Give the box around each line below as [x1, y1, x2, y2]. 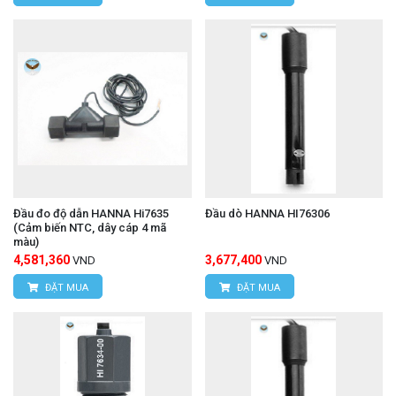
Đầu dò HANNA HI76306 [204, 206, 330, 220]
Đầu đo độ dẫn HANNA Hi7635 [13, 206, 169, 220]
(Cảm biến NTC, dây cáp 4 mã [13, 220, 166, 234]
